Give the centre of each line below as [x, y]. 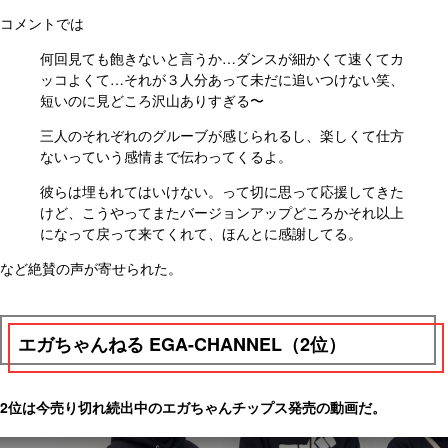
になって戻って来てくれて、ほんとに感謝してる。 [201, 233]
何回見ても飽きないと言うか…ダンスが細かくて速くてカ [222, 58]
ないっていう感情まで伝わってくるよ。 [166, 156]
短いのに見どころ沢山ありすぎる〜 [152, 100]
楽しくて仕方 [362, 135]
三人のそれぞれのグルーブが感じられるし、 [180, 135]
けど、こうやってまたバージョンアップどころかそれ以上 [222, 212]
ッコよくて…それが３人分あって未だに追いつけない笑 [215, 79]
